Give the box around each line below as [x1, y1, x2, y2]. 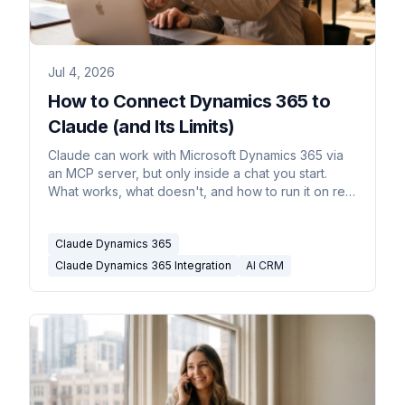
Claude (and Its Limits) [48, 115, 235, 137]
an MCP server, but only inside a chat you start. [48, 165, 327, 181]
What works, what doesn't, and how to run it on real [48, 183, 355, 199]
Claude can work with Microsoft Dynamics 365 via [48, 146, 344, 163]
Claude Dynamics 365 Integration [55, 258, 231, 272]
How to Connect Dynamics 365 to [48, 89, 330, 112]
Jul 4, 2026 [48, 63, 115, 80]
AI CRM [246, 258, 284, 272]
